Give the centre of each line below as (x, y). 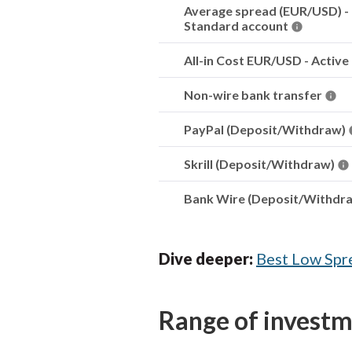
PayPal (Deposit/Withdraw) (266, 129)
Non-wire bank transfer (254, 95)
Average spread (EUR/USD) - (266, 11)
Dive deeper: (207, 258)
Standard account (237, 26)
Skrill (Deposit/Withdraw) (260, 164)
